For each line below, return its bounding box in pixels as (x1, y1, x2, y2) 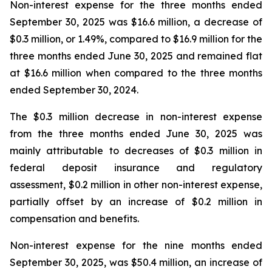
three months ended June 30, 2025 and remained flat (10, 50, 262, 62)
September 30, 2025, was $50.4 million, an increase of (10, 256, 262, 268)
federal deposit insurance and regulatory (10, 161, 262, 174)
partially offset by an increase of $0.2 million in (10, 195, 262, 208)
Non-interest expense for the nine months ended (10, 239, 262, 251)
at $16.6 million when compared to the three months (10, 67, 262, 79)
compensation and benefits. (10, 212, 139, 225)
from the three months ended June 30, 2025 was (10, 127, 262, 140)
